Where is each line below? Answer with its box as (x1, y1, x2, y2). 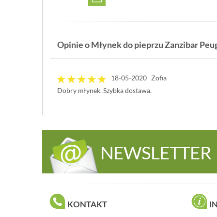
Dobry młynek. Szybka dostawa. (57, 86, 152, 94)
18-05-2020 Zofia (111, 74, 167, 82)
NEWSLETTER (100, 141, 211, 163)
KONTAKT (67, 199, 107, 209)
